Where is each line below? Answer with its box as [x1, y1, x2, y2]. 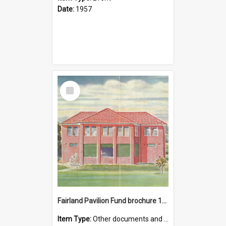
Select [62, 80, 84, 89]
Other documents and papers [93, 214, 164, 223]
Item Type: [58, 214, 93, 223]
